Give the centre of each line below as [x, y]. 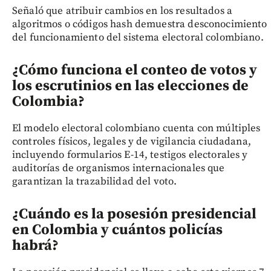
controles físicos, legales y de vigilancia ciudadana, [132, 141]
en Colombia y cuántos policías [117, 230]
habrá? [35, 245]
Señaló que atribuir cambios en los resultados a [122, 11]
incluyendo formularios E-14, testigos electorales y [130, 155]
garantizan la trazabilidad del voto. [95, 181]
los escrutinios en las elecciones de [130, 86]
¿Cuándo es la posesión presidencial [134, 214]
